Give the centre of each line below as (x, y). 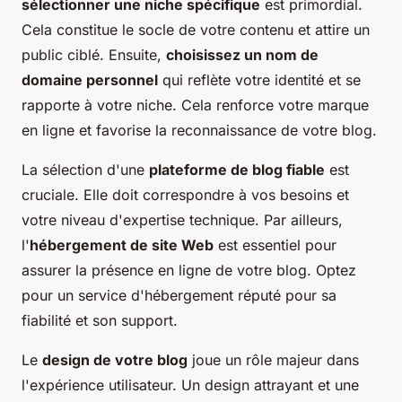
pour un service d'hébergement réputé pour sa (179, 295)
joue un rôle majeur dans (273, 359)
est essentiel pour (275, 245)
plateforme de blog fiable (237, 169)
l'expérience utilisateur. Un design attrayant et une (190, 385)
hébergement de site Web (122, 245)
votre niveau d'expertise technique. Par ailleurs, (182, 219)
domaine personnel (90, 79)
